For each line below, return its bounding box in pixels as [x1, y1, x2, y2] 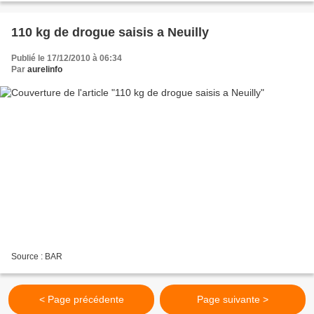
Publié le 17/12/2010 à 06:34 [11, 53, 122, 63]
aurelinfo [27, 64, 62, 74]
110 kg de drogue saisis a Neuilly [11, 25, 209, 39]
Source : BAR [11, 252, 62, 262]
